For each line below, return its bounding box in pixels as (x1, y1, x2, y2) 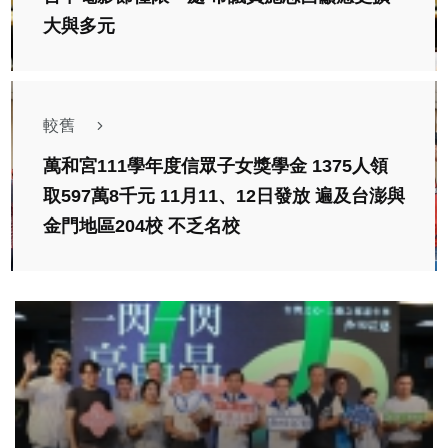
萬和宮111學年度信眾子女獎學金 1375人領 (43, 156, 388, 177)
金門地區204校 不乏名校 (43, 216, 240, 237)
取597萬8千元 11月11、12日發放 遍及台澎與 (43, 186, 405, 207)
